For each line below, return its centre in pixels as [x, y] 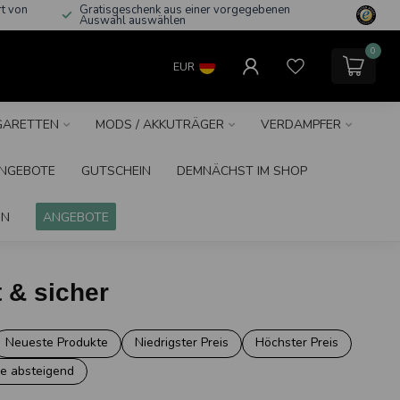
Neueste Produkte [56, 342]
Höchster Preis [296, 342]
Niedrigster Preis [181, 342]
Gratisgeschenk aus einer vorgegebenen [185, 10]
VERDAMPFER [300, 125]
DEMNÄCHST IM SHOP [242, 171]
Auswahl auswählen [133, 21]
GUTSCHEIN [116, 171]
